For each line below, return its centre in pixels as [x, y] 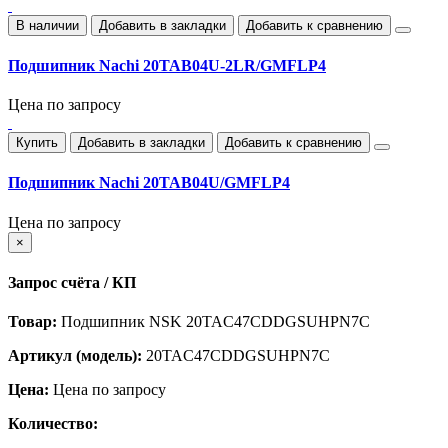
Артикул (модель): [75, 356]
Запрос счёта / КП [72, 282]
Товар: [32, 322]
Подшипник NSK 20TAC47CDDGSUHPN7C [213, 322]
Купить [37, 143]
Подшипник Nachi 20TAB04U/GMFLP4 [149, 183]
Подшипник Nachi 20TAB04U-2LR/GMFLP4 [167, 65]
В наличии [47, 25]
